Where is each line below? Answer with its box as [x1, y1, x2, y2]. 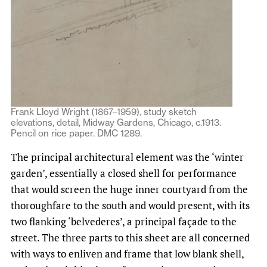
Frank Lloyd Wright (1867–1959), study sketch [11, 106, 197, 118]
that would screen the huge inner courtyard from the [11, 182, 248, 197]
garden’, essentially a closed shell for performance [11, 166, 237, 181]
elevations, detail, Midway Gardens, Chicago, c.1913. [11, 117, 221, 129]
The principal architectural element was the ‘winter [11, 150, 244, 164]
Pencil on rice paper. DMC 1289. [11, 128, 142, 139]
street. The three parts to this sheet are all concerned [11, 231, 250, 245]
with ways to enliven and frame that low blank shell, [11, 247, 244, 261]
